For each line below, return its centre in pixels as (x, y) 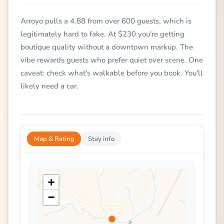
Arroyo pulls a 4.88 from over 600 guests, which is (106, 21)
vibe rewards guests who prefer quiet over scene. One (112, 60)
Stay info (101, 139)
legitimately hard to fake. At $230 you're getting (102, 34)
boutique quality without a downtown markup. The (107, 47)
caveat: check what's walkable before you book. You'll (112, 73)
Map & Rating (54, 139)
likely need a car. (49, 86)
